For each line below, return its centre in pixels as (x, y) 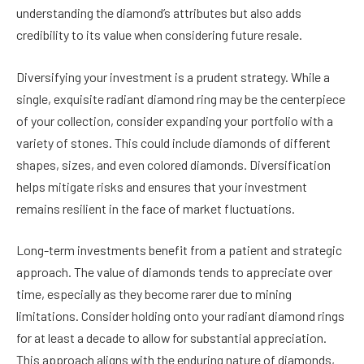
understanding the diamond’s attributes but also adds (159, 13)
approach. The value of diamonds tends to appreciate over (174, 272)
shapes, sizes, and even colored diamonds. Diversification (173, 164)
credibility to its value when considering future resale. (159, 35)
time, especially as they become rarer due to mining (154, 294)
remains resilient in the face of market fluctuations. (156, 208)
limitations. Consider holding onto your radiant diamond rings (180, 316)
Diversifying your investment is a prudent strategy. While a (173, 76)
